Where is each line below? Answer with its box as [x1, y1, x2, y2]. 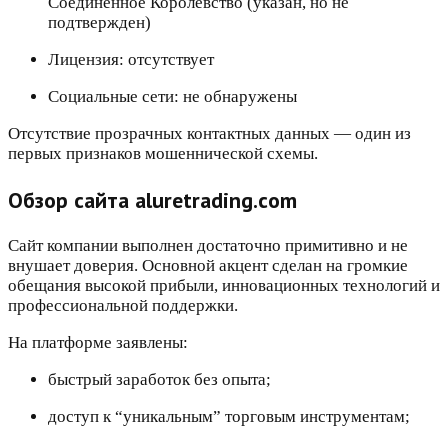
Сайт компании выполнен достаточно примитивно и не [8, 236, 408, 256]
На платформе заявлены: [8, 333, 188, 353]
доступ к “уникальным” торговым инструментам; [48, 407, 410, 427]
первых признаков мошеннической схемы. [8, 144, 318, 164]
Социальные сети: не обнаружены [48, 87, 297, 107]
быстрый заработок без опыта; [48, 370, 271, 390]
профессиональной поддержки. [8, 296, 238, 316]
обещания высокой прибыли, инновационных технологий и [8, 276, 440, 296]
